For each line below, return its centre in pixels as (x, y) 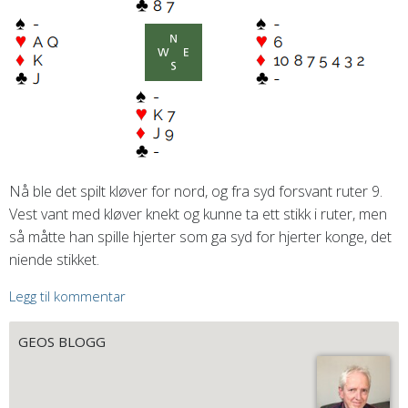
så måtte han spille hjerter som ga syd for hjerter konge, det (200, 237)
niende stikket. (54, 260)
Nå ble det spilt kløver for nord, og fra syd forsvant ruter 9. (196, 192)
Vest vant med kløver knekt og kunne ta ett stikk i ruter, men (198, 214)
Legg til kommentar (67, 296)
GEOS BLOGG (62, 342)
